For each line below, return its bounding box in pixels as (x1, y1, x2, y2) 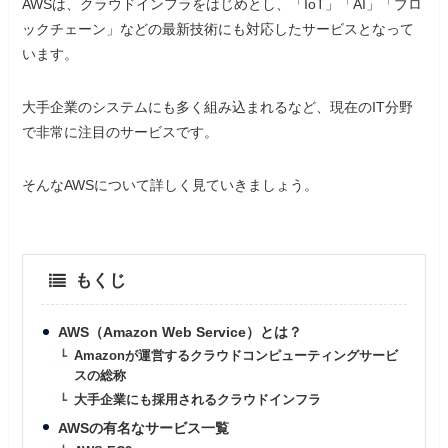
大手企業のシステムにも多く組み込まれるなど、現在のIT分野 (22, 99, 414, 116)
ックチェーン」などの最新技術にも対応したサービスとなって (22, 21, 415, 38)
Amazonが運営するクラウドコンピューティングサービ (74, 349, 399, 364)
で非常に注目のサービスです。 (22, 124, 219, 141)
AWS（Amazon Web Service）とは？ (58, 324, 303, 341)
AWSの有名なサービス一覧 (58, 419, 230, 436)
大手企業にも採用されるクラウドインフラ (74, 392, 322, 407)
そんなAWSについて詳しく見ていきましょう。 (22, 177, 319, 194)
